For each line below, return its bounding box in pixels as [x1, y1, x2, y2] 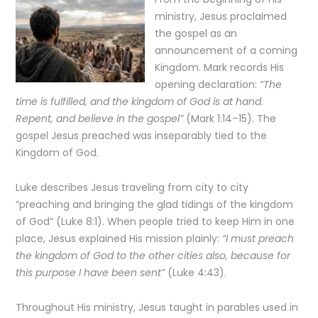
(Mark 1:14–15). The [183, 111, 277, 126]
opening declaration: [155, 77, 261, 92]
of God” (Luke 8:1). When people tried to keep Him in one [16, 214, 295, 229]
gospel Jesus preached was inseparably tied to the [16, 128, 268, 143]
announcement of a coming [155, 43, 298, 57]
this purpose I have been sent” [16, 265, 165, 280]
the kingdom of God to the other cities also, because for [16, 248, 291, 263]
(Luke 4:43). [165, 265, 227, 280]
